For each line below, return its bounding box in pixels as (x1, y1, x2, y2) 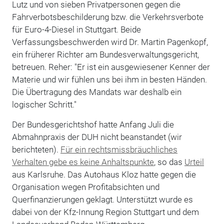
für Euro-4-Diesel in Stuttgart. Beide (11, 24, 141, 34)
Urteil (184, 156, 204, 167)
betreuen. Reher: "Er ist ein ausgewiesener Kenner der (11, 61, 210, 72)
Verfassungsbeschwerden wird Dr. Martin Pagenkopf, (11, 36, 208, 47)
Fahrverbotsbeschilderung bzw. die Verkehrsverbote (11, 11, 203, 22)
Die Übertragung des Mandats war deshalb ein (11, 86, 181, 97)
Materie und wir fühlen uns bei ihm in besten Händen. (11, 74, 207, 84)
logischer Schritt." (11, 99, 76, 109)
